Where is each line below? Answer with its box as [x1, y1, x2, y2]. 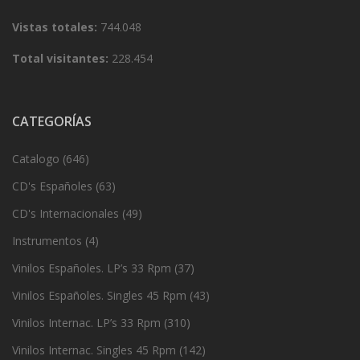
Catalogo [12, 150, 59, 166]
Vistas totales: [12, 18, 100, 35]
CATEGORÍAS [12, 112, 92, 130]
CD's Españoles [12, 178, 92, 194]
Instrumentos [12, 232, 82, 248]
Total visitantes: [12, 50, 112, 66]
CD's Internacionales [12, 205, 119, 221]
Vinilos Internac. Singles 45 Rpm [12, 342, 176, 358]
